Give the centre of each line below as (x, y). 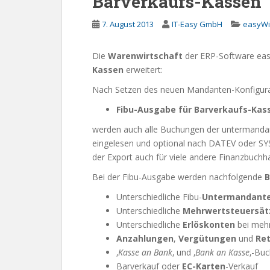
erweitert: (143, 70)
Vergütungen (209, 238)
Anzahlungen (145, 238)
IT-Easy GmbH (197, 24)
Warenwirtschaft (146, 56)
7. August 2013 (128, 24)
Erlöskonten (210, 224)
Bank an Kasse (222, 252)
